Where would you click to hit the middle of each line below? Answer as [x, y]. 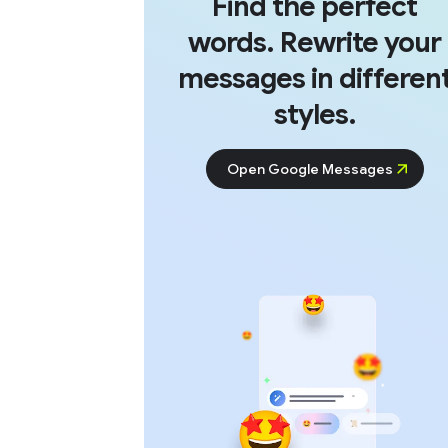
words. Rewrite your [315, 43]
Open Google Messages [309, 169]
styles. [314, 115]
